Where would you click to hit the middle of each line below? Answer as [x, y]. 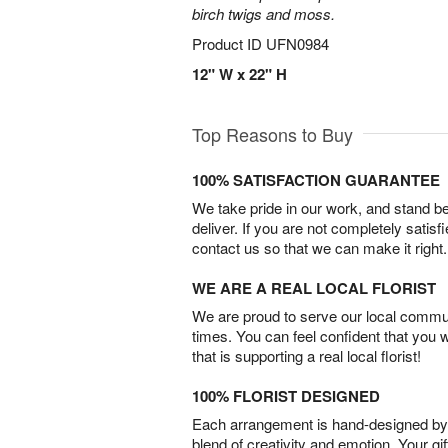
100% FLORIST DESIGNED [286, 396]
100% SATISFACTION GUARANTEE [316, 180]
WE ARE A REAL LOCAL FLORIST [314, 288]
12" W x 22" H [239, 74]
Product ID [229, 43]
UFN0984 [297, 43]
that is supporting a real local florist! [306, 355]
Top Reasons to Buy [272, 134]
